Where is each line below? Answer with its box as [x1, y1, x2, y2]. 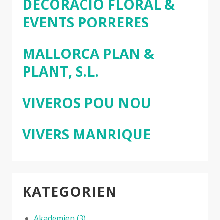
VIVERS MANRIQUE [22, 124, 151, 143]
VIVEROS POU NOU [22, 93, 151, 112]
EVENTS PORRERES [22, 12, 149, 31]
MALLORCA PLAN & [22, 44, 154, 63]
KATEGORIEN [22, 182, 117, 201]
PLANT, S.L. [22, 61, 99, 81]
